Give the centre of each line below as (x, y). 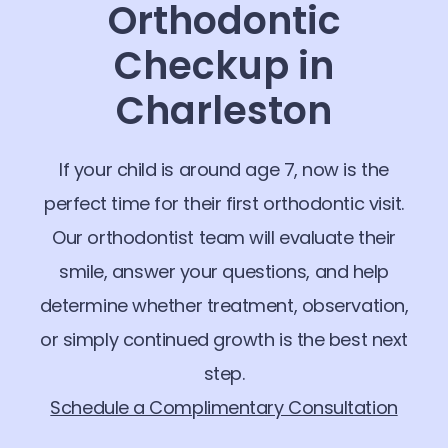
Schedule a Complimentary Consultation (224, 407)
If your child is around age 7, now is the (224, 169)
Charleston (224, 110)
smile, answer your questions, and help (224, 271)
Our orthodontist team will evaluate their (224, 237)
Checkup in (224, 65)
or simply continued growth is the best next (224, 339)
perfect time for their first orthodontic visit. (224, 203)
